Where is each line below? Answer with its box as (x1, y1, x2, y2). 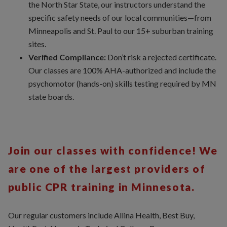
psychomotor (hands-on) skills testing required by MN (28, 79, 216, 89)
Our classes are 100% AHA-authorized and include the (28, 65, 216, 75)
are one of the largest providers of (8, 162, 206, 175)
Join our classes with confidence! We (8, 144, 218, 157)
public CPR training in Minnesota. (8, 180, 195, 194)
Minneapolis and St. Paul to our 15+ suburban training (28, 26, 213, 36)
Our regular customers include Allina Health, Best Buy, (8, 210, 195, 220)
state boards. (28, 92, 74, 102)
